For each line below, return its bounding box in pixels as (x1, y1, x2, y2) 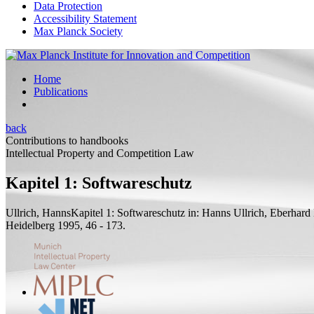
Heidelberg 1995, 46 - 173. (6, 219, 125, 231)
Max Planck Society (34, 25, 123, 37)
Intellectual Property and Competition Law (6, 147, 194, 159)
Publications (34, 86, 88, 97)
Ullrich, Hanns (6, 206, 71, 219)
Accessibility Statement (34, 13, 137, 25)
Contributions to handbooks (6, 135, 128, 146)
